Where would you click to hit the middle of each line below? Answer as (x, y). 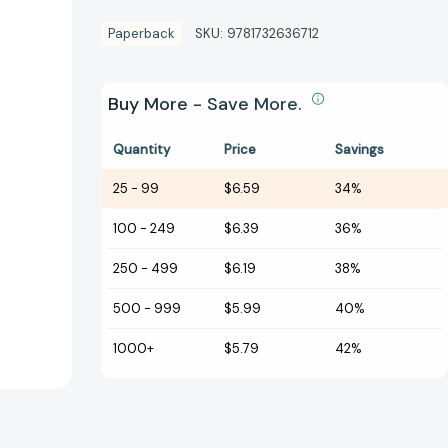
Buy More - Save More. (207, 104)
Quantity (141, 150)
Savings (359, 150)
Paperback (141, 34)
